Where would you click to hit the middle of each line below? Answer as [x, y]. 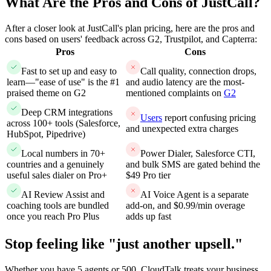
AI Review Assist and [63, 195]
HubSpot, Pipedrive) [46, 134]
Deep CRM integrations [67, 113]
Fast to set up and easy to [69, 71]
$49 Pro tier [148, 175]
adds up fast [149, 217]
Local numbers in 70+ [63, 154]
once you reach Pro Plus [53, 217]
